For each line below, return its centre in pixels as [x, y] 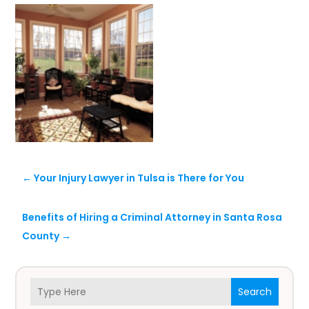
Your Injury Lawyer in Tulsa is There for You [139, 178]
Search [255, 291]
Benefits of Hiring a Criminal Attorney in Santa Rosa [152, 218]
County [41, 236]
